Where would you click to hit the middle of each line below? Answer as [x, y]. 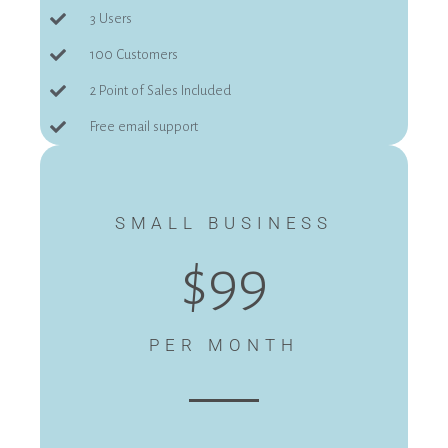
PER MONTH [224, 345]
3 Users [111, 19]
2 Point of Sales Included [160, 91]
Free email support [144, 127]
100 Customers [134, 55]
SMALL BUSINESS [224, 223]
